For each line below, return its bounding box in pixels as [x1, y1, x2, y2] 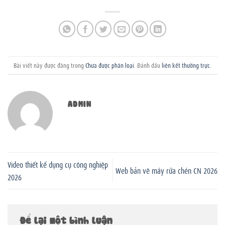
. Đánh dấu [134, 60, 162, 69]
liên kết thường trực [162, 60, 210, 69]
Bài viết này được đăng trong [14, 60, 85, 69]
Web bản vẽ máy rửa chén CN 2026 [116, 165, 217, 176]
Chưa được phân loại [85, 60, 134, 69]
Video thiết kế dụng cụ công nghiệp [8, 158, 108, 170]
